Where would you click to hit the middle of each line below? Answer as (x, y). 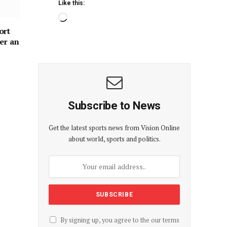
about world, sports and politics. (114, 139)
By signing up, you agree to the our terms (119, 220)
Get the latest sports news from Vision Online (114, 127)
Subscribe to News (114, 105)
